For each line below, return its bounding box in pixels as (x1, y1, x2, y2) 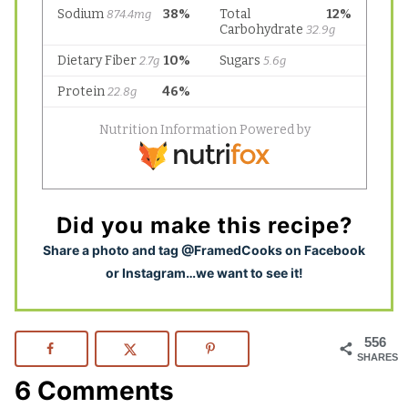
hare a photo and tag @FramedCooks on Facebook (51, 242, 365, 259)
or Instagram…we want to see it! (105, 265, 303, 281)
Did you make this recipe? (56, 212, 352, 240)
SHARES (357, 352, 398, 363)
